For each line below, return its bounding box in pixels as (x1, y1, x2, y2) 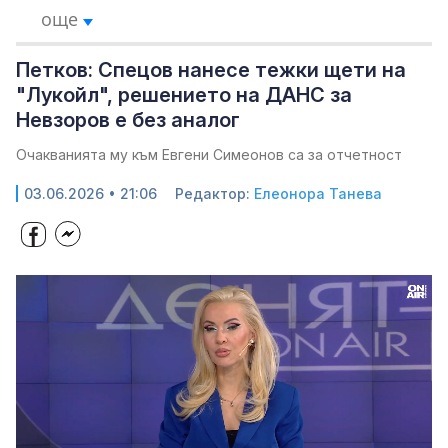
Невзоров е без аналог (16, 108, 240, 132)
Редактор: (175, 185, 254, 202)
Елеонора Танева (254, 185, 382, 202)
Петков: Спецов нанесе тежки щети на (16, 58, 406, 82)
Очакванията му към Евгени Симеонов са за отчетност (16, 146, 402, 163)
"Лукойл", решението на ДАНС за (16, 83, 352, 107)
